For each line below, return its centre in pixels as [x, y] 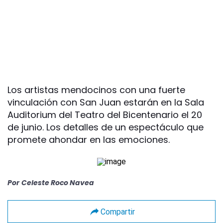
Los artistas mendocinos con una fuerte [96, 90]
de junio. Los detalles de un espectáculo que [106, 127]
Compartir [117, 212]
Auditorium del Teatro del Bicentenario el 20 [105, 115]
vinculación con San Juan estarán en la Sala [106, 103]
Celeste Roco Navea [58, 183]
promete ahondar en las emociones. [89, 140]
